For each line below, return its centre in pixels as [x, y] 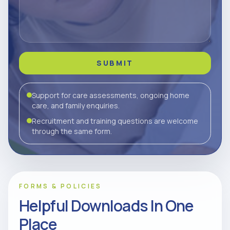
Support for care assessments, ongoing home [111, 95]
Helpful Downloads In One [107, 206]
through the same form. [72, 131]
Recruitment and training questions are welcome [115, 121]
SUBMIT [115, 63]
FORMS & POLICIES [61, 186]
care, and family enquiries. [76, 106]
